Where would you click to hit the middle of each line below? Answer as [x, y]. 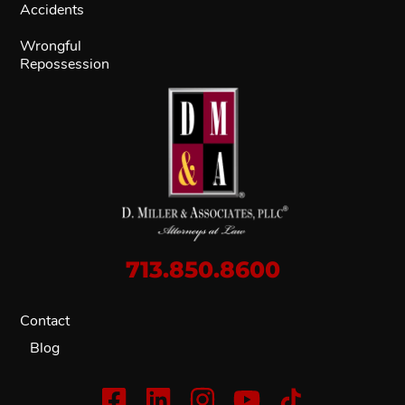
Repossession [65, 64]
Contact [45, 320]
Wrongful [51, 46]
